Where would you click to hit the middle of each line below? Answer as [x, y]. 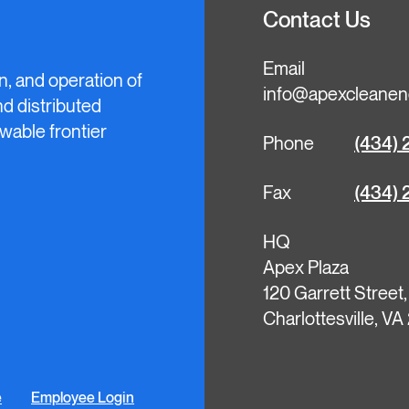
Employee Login [83, 399]
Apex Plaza [306, 268]
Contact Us [317, 21]
